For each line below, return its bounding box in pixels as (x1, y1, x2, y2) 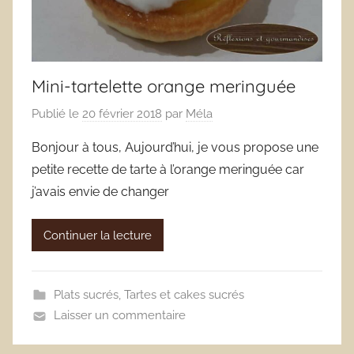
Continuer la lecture (43, 228, 152, 243)
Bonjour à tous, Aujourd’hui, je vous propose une (32, 140, 318, 156)
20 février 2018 (82, 107, 162, 122)
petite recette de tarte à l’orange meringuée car (32, 162, 304, 178)
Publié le (32, 107, 82, 122)
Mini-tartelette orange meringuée (32, 74, 296, 97)
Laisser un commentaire (53, 308, 186, 323)
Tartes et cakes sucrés (123, 288, 244, 303)
